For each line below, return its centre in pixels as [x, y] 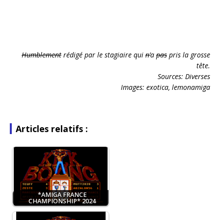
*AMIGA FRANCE [62, 194]
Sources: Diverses [184, 76]
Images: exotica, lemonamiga [165, 87]
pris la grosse [189, 55]
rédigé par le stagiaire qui [103, 55]
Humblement [41, 55]
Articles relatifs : [52, 128]
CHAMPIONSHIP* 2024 [62, 201]
